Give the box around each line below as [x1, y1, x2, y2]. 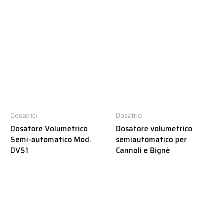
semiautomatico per [116, 133, 187, 146]
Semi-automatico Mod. [10, 133, 92, 146]
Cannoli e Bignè [116, 144, 171, 156]
